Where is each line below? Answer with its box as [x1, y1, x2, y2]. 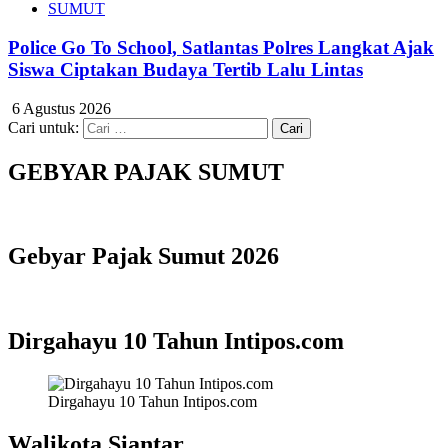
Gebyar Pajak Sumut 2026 [8, 243, 279, 270]
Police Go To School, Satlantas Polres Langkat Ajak [8, 37, 434, 59]
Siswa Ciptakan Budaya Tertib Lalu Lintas [8, 59, 363, 81]
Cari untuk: [8, 118, 79, 136]
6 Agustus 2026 [8, 99, 111, 117]
